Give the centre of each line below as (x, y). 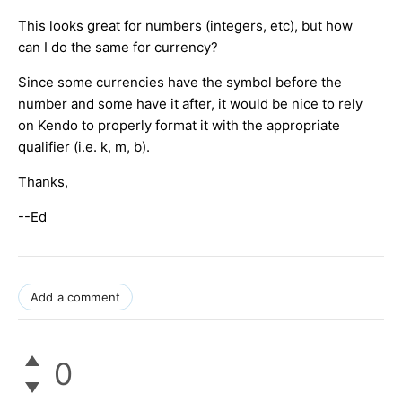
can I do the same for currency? (118, 47)
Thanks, (43, 181)
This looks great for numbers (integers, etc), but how (185, 25)
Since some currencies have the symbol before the (180, 82)
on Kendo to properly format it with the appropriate (179, 125)
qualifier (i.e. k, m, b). (84, 146)
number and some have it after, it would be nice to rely (190, 103)
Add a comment (76, 297)
